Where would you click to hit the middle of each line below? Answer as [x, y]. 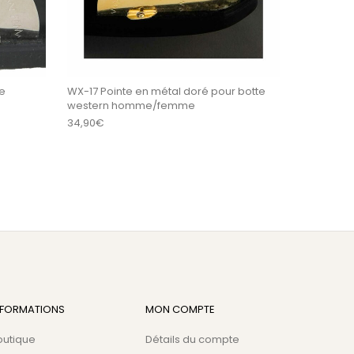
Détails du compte [192, 339]
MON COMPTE [180, 309]
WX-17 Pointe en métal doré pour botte [166, 91]
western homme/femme [131, 105]
